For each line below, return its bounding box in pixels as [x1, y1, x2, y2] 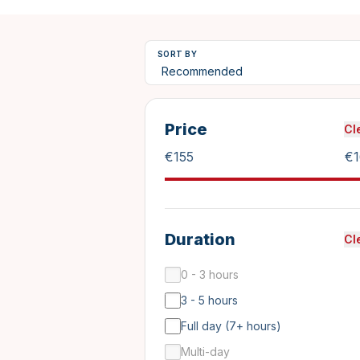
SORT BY [157, 49, 197, 59]
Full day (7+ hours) [181, 319, 281, 333]
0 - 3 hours [181, 268, 239, 281]
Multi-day [181, 345, 230, 358]
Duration [165, 230, 235, 249]
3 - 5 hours [181, 293, 238, 307]
